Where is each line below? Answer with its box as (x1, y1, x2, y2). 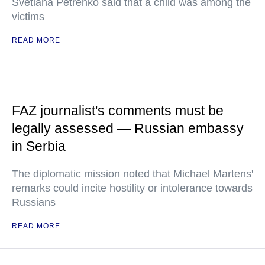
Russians (12, 196, 56, 208)
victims (12, 11, 44, 22)
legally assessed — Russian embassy (12, 121, 244, 136)
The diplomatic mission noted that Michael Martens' (12, 168, 253, 180)
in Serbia (12, 138, 66, 154)
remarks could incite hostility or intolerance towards (12, 182, 253, 194)
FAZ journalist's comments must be (12, 103, 224, 118)
